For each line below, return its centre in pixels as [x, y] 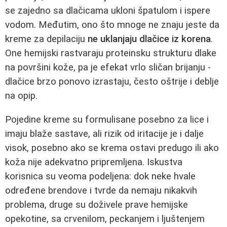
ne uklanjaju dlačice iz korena [149, 39]
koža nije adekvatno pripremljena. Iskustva [94, 162]
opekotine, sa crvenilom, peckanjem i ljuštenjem [105, 219]
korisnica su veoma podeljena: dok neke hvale [100, 176]
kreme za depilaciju [46, 39]
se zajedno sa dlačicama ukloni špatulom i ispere [108, 10]
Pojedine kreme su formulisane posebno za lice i [107, 119]
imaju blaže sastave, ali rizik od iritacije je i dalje [104, 134]
